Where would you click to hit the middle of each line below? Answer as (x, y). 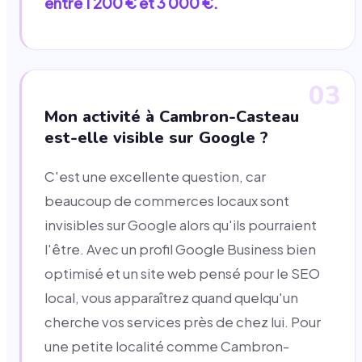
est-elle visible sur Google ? (156, 137)
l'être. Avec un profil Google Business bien (180, 249)
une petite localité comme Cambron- (167, 346)
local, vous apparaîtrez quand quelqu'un (171, 297)
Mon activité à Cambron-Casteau (172, 116)
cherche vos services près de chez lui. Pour (183, 322)
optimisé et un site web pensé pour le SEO (182, 273)
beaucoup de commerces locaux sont (167, 200)
